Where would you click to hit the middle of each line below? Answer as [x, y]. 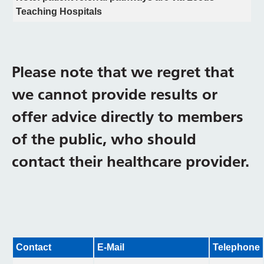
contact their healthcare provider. [131, 161]
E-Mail [111, 247]
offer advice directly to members [128, 117]
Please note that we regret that [123, 72]
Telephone [236, 247]
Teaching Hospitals [59, 11]
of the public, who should [104, 139]
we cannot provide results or [115, 94]
